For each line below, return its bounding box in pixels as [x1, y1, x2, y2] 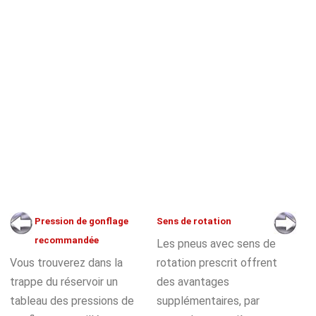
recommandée [34, 234, 99, 245]
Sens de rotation [156, 215, 231, 226]
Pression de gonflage [34, 215, 128, 226]
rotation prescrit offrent [156, 255, 277, 269]
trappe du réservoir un [9, 274, 118, 288]
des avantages [156, 274, 229, 288]
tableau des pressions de [9, 293, 134, 308]
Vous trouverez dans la [9, 255, 123, 269]
